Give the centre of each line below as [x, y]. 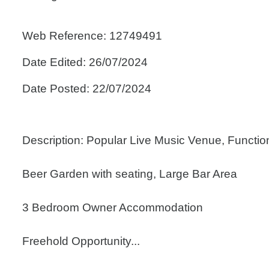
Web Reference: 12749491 [92, 36]
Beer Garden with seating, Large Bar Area [130, 174]
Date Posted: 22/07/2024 [87, 89]
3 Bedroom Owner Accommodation [113, 207]
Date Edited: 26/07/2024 [85, 62]
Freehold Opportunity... [81, 241]
